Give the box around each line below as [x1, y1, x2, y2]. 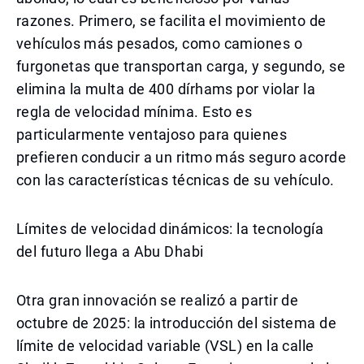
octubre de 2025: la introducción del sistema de [16, 314, 337, 331]
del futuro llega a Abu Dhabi [16, 243, 204, 260]
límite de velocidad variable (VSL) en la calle [16, 337, 314, 354]
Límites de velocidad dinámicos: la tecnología [16, 220, 324, 237]
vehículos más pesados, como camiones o [16, 35, 303, 52]
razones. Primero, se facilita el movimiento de [16, 12, 327, 29]
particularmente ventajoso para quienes [16, 126, 288, 143]
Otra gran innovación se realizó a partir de [16, 292, 299, 309]
